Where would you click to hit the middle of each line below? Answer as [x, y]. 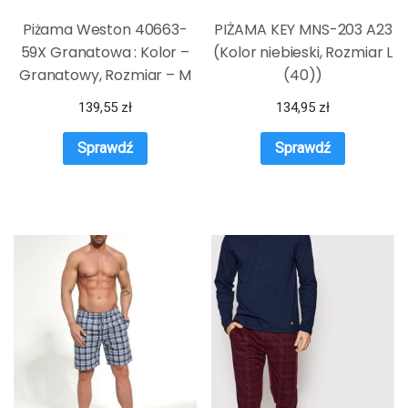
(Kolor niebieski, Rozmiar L [303, 53]
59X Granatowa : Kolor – [105, 53]
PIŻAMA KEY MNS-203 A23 [303, 30]
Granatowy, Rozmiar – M [105, 76]
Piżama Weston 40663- [105, 30]
